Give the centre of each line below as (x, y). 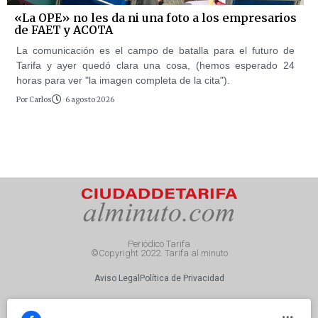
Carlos (40, 99)
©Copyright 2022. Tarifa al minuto (159, 253)
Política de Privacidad (182, 279)
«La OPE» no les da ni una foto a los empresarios (155, 17)
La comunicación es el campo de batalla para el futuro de (155, 50)
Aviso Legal (117, 279)
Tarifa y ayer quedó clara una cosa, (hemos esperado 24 (155, 65)
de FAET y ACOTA (64, 29)
